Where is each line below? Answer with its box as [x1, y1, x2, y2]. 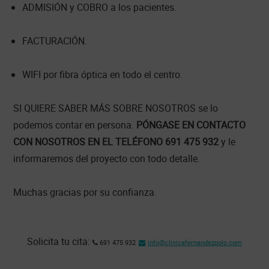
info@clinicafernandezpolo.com [148, 237, 242, 247]
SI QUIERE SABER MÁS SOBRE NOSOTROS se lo [13, 101, 219, 115]
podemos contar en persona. [13, 118, 137, 131]
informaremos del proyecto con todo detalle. [13, 151, 201, 165]
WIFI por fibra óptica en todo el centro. [22, 67, 183, 81]
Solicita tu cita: [27, 234, 90, 248]
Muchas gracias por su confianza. [13, 185, 157, 199]
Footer [13, 196, 67, 221]
